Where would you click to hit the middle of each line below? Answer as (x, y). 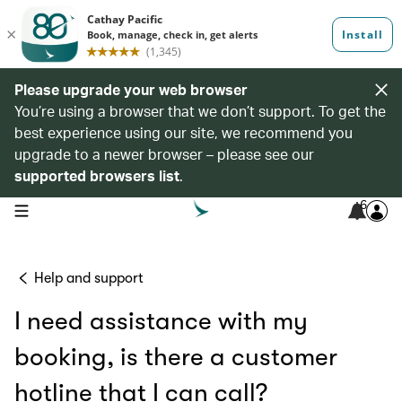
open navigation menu (70, 209)
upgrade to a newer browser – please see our (164, 154)
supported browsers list (97, 175)
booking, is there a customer (176, 357)
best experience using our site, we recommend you (184, 132)
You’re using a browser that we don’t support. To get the (200, 111)
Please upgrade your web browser (131, 89)
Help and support (89, 278)
